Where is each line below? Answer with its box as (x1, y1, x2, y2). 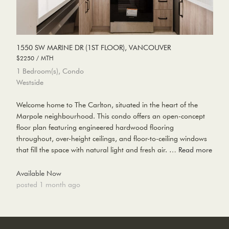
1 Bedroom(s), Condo (16, 66, 84, 76)
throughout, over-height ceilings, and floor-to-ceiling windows (16, 134, 207, 144)
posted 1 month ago (16, 180, 80, 190)
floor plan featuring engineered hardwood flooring (16, 123, 174, 132)
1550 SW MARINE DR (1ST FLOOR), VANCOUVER (16, 43, 171, 53)
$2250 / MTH (16, 54, 54, 62)
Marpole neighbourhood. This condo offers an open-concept (16, 111, 205, 121)
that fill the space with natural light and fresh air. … (16, 145, 178, 155)
